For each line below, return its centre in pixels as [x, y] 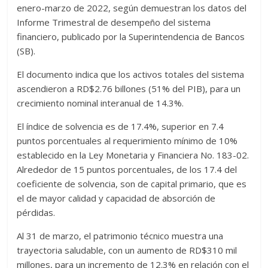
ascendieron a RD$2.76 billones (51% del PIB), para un [129, 89]
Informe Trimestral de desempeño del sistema [114, 22]
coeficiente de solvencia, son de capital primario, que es [132, 184]
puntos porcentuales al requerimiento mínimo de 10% [127, 141]
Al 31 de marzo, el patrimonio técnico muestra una [120, 236]
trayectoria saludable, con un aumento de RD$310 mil [127, 250]
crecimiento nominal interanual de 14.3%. [100, 103]
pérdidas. [36, 212]
